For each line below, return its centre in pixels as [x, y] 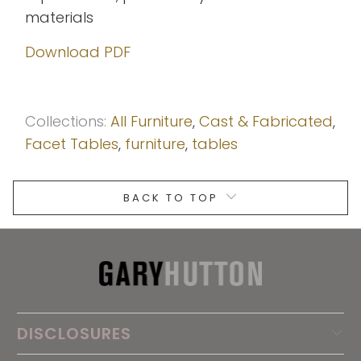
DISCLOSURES [75, 334]
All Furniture [152, 121]
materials [60, 17]
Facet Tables [72, 143]
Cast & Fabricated [266, 121]
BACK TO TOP [170, 197]
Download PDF [78, 52]
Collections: [66, 121]
